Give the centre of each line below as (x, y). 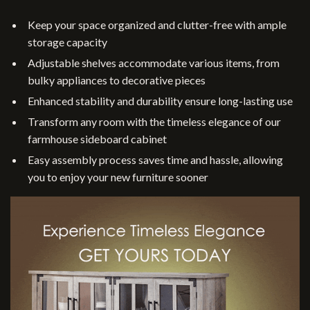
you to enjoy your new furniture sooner (118, 177)
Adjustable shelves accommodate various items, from (154, 63)
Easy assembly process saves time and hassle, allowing (155, 159)
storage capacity (67, 42)
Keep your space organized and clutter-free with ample (157, 25)
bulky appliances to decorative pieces (117, 80)
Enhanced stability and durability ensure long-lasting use (160, 101)
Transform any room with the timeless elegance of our (154, 121)
